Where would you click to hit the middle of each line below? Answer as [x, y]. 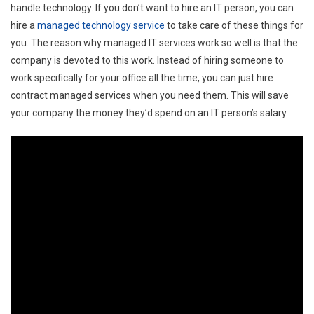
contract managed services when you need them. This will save [150, 95]
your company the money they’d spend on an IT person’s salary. [149, 112]
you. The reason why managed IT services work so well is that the [154, 42]
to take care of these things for [234, 25]
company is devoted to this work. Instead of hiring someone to [147, 60]
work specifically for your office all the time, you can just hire [142, 77]
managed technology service [101, 25]
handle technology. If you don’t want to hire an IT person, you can [152, 7]
